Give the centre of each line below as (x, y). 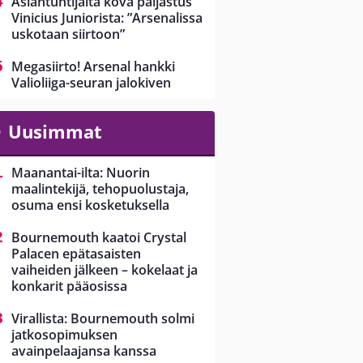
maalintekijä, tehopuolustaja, (100, 189)
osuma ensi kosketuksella (90, 205)
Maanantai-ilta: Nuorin (81, 173)
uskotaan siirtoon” (68, 34)
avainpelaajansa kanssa (84, 351)
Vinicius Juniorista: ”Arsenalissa (107, 18)
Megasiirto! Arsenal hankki (93, 67)
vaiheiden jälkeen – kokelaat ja (105, 270)
